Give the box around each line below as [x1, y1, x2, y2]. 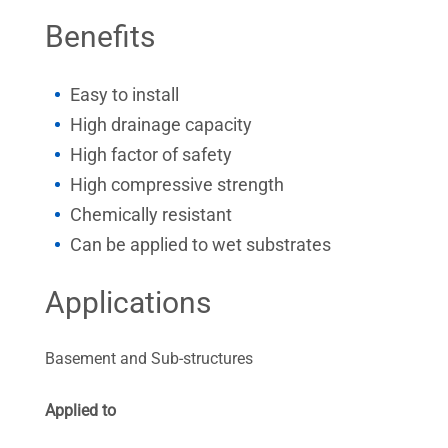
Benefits [45, 19, 155, 54]
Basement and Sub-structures [45, 349, 253, 368]
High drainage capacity [70, 114, 252, 135]
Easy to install [70, 84, 179, 105]
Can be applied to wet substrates [70, 234, 331, 255]
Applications [45, 285, 211, 320]
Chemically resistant [70, 204, 232, 225]
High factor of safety [70, 144, 232, 165]
